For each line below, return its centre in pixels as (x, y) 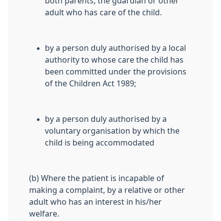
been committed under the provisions (116, 72)
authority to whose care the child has (114, 60)
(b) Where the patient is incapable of (97, 178)
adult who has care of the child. (103, 12)
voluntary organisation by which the (112, 131)
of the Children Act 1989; (91, 83)
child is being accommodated (100, 143)
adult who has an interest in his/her (95, 202)
